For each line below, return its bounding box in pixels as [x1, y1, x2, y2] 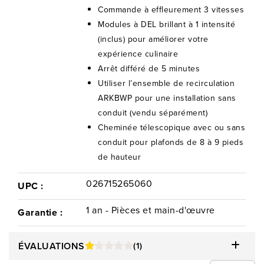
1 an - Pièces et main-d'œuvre [86, 203, 215, 217]
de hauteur [98, 151, 141, 163]
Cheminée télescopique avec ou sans [98, 121, 246, 134]
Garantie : [18, 206, 62, 219]
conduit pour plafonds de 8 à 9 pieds [98, 136, 244, 148]
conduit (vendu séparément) [98, 107, 208, 119]
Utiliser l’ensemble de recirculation [98, 77, 235, 90]
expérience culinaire [98, 48, 179, 60]
